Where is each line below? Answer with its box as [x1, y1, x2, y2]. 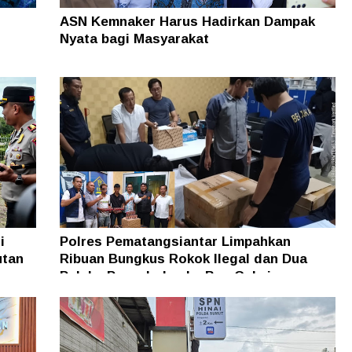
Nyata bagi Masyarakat [59, 31, 209, 47]
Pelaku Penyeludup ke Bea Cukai [59, 269, 271, 284]
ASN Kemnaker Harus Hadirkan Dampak [59, 14, 315, 30]
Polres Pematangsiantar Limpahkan [59, 234, 291, 250]
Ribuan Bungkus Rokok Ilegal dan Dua [59, 251, 307, 267]
